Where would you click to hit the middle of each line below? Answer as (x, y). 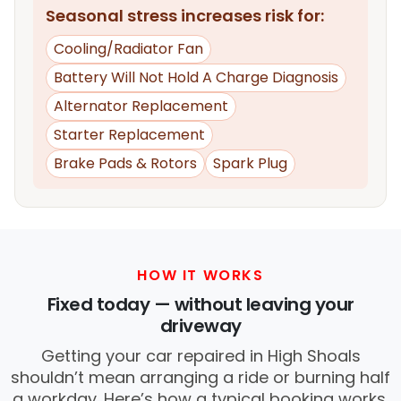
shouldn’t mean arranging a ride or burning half (200, 378)
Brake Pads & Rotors (125, 164)
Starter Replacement (129, 135)
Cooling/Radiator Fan (128, 49)
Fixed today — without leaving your (200, 305)
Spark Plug (250, 164)
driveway (200, 326)
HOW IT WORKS (200, 276)
